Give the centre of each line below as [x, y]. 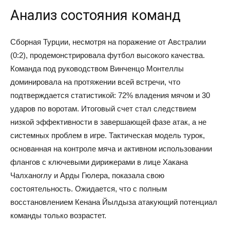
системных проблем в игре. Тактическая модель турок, [108, 135]
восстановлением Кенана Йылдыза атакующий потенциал [114, 202]
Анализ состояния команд [95, 15]
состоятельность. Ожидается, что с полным [89, 189]
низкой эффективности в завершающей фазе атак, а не [108, 122]
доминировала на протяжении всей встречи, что [95, 82]
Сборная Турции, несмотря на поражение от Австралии [108, 42]
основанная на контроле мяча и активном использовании [111, 149]
